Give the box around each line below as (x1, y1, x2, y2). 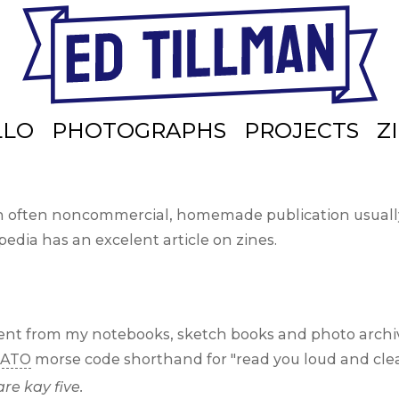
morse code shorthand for (31, 350, 231, 368)
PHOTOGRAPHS (51, 118, 226, 144)
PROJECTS (243, 118, 359, 144)
